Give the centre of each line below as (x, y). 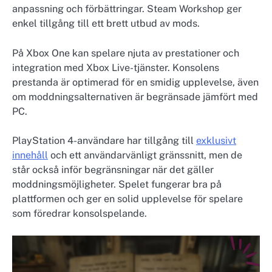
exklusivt (216, 140)
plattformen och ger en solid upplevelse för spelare (127, 199)
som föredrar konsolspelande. (80, 213)
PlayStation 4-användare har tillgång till (104, 140)
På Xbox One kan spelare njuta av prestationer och (126, 53)
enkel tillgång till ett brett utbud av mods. (106, 24)
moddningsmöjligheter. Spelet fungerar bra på (117, 184)
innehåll (30, 155)
